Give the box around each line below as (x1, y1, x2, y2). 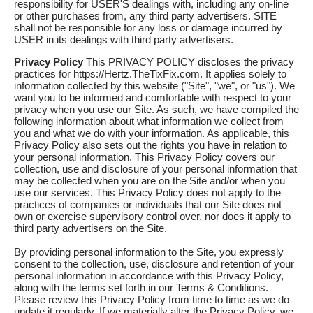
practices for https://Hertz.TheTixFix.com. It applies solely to (14, 68, 286, 80)
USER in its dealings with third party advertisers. (14, 34, 233, 46)
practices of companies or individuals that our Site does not (14, 198, 282, 211)
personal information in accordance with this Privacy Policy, (14, 270, 284, 282)
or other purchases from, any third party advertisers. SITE (14, 10, 277, 22)
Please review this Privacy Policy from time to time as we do (14, 293, 289, 306)
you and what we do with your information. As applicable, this (14, 127, 289, 140)
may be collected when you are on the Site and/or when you (14, 175, 285, 187)
